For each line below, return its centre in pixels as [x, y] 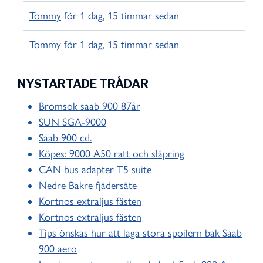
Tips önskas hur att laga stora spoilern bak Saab [140, 233]
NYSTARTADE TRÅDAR [83, 84]
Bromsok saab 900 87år [90, 107]
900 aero [58, 249]
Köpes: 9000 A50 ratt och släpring [112, 154]
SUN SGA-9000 [73, 122]
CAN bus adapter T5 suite [95, 170]
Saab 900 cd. [65, 138]
